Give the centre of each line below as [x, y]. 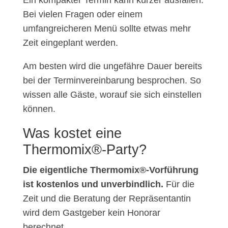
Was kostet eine [72, 134]
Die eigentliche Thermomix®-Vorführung [110, 170]
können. [39, 109]
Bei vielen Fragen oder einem [82, 15]
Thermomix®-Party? [84, 150]
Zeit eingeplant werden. [70, 43]
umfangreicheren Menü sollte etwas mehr [107, 29]
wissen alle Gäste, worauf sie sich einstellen [112, 95]
